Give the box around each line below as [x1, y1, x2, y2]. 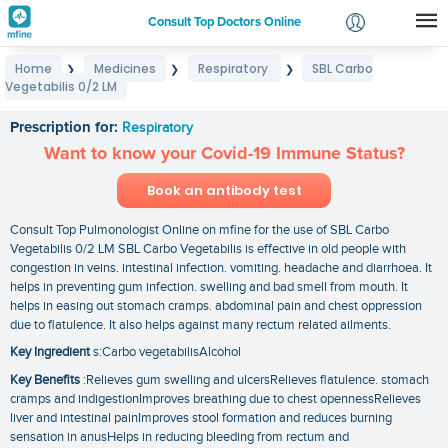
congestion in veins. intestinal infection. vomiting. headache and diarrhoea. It [10, 259, 432, 276]
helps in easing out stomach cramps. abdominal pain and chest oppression [10, 297, 422, 314]
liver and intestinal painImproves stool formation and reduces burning [10, 409, 392, 426]
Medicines [93, 60, 156, 77]
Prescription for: [10, 119, 122, 135]
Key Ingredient [10, 344, 90, 361]
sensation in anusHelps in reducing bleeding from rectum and [10, 428, 349, 445]
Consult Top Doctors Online [147, 16, 301, 30]
